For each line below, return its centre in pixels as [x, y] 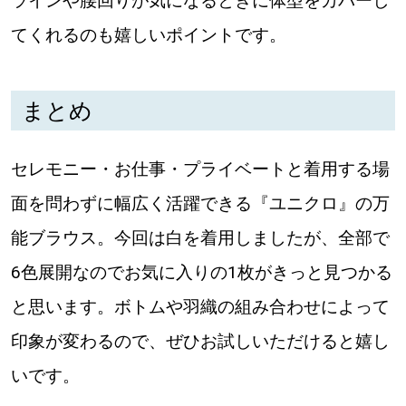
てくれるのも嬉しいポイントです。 [148, 35]
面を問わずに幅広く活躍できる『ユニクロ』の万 [200, 204]
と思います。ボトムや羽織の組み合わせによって [200, 307]
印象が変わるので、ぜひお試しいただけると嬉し [200, 342]
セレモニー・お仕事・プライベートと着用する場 [200, 169]
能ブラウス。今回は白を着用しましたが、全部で [200, 238]
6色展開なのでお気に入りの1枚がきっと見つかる [201, 273]
